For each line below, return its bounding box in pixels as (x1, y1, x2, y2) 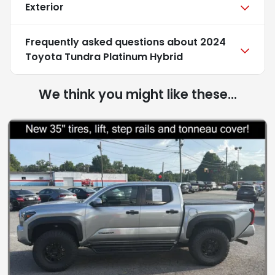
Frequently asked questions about (25, 35, 200, 50)
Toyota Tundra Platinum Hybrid (25, 50, 183, 64)
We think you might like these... (38, 85, 237, 104)
